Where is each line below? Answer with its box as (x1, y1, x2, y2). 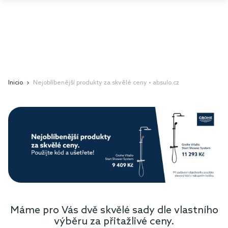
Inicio (8, 79, 23, 87)
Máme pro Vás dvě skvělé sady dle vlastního (10, 204, 218, 217)
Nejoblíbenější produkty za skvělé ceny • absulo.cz (33, 79, 179, 87)
